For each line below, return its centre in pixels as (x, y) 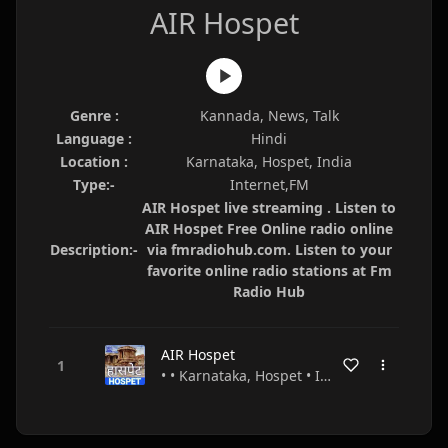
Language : (94, 138)
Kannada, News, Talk (269, 115)
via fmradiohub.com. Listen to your (269, 249)
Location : (94, 161)
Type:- (94, 184)
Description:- (94, 249)
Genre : (94, 115)
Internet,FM (269, 184)
